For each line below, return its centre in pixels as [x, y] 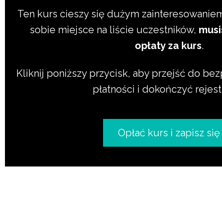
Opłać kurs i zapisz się [169, 133]
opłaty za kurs [168, 46]
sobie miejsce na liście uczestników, [114, 30]
